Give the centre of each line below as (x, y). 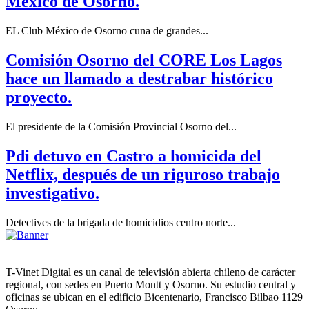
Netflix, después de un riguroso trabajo (143, 174)
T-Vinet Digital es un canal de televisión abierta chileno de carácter (150, 272)
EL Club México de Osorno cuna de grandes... (107, 31)
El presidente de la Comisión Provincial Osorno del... (121, 126)
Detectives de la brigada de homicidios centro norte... (121, 222)
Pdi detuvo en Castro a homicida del (133, 156)
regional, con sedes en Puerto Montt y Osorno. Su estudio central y (151, 284)
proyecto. (39, 97)
